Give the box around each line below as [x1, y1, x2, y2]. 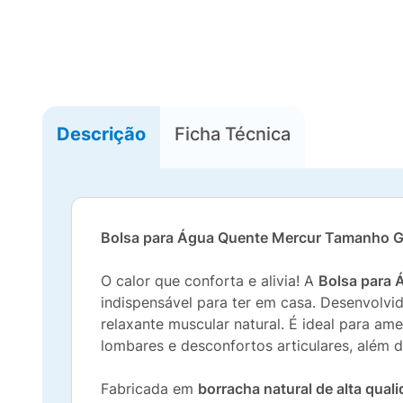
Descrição [57, 122, 146, 145]
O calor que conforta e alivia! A [101, 272, 318, 290]
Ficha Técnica [175, 122, 291, 145]
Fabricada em [101, 380, 198, 398]
